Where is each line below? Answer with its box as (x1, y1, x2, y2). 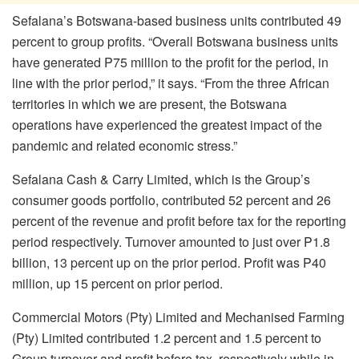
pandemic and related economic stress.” (12, 136, 237, 155)
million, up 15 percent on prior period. (12, 274, 223, 293)
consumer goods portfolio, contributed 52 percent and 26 (12, 191, 331, 210)
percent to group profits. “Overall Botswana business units (12, 32, 338, 51)
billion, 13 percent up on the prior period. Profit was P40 (12, 253, 326, 272)
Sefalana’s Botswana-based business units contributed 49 (12, 11, 341, 30)
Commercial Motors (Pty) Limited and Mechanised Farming (12, 308, 345, 327)
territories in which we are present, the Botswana (12, 95, 287, 114)
